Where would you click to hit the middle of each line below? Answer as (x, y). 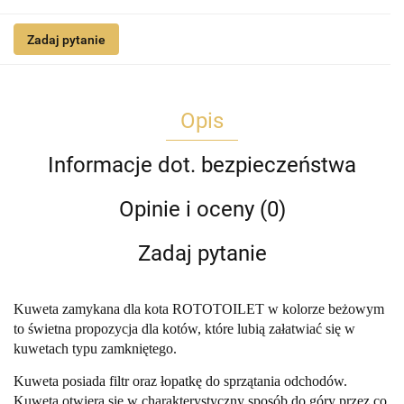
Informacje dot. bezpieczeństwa (202, 165)
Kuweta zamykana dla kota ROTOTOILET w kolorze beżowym (199, 309)
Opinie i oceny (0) (202, 210)
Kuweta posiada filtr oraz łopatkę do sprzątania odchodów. (180, 381)
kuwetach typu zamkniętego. (95, 349)
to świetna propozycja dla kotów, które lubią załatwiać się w (184, 329)
